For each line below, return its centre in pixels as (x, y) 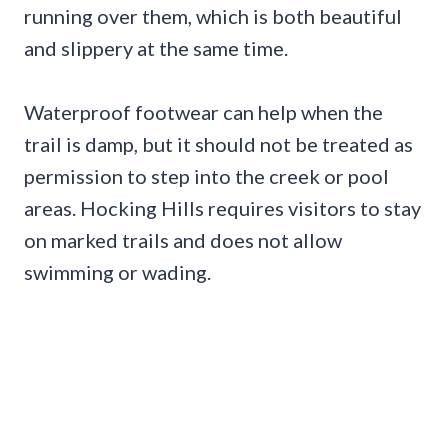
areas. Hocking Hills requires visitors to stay (222, 207)
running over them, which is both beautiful (213, 15)
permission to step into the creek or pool (206, 175)
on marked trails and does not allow (183, 239)
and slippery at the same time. (156, 47)
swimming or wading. (117, 271)
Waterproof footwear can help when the (203, 111)
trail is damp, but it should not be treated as (218, 143)
